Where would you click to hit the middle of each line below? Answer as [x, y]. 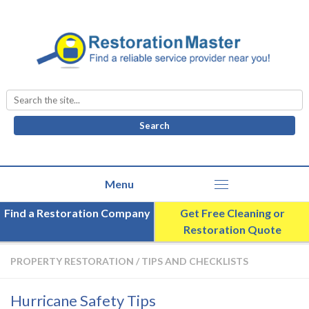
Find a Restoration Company [77, 213]
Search [170, 94]
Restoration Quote [232, 230]
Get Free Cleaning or [232, 213]
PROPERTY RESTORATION [72, 261]
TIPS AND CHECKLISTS [195, 261]
